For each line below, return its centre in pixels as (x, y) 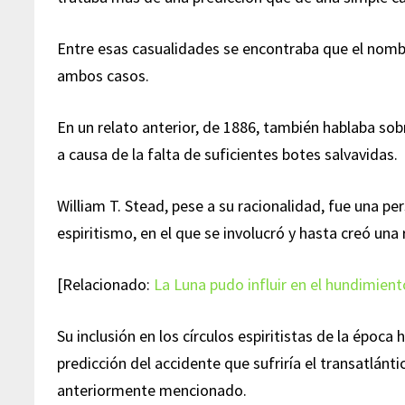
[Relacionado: (106, 284)
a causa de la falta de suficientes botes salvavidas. (228, 154)
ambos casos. (104, 75)
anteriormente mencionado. (152, 390)
